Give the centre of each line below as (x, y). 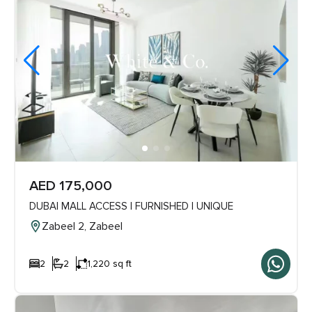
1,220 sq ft (109, 264)
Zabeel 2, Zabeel (82, 227)
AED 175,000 (70, 186)
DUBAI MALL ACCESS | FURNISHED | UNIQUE (131, 206)
